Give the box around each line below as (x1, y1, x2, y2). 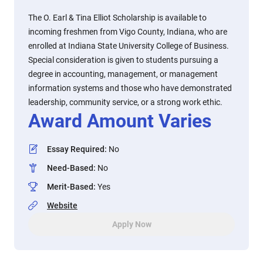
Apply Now (112, 220, 151, 229)
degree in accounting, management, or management (28, 69, 218, 79)
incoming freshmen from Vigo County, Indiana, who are (28, 27, 227, 36)
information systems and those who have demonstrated (28, 83, 232, 93)
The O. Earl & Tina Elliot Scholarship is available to (28, 13, 207, 22)
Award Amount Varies (28, 110, 211, 132)
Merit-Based (47, 182, 93, 191)
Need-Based (47, 163, 93, 173)
